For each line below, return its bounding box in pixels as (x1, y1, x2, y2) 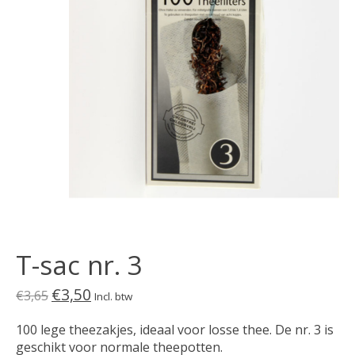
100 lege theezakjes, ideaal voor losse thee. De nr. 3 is (16, 321, 334, 339)
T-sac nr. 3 (16, 246, 143, 283)
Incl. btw (94, 289, 132, 304)
